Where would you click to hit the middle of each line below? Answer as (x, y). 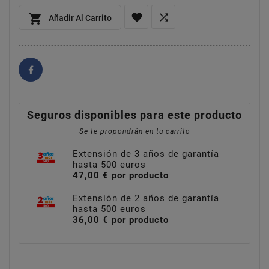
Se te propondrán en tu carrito (134, 131)
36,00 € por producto (121, 219)
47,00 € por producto (121, 175)
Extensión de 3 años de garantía (146, 153)
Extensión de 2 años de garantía (146, 198)
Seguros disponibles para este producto (134, 115)
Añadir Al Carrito (80, 18)
